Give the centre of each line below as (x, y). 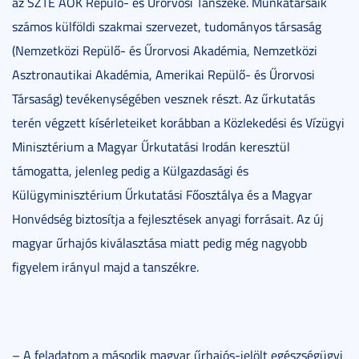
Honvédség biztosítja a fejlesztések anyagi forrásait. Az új (168, 218)
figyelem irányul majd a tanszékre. (105, 266)
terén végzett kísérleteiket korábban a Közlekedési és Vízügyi (178, 122)
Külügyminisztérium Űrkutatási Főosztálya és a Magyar (162, 194)
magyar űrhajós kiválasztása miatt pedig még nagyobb (159, 242)
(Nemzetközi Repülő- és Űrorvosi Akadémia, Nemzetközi (165, 50)
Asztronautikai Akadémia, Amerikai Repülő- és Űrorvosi (163, 74)
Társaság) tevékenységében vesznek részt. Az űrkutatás (163, 98)
